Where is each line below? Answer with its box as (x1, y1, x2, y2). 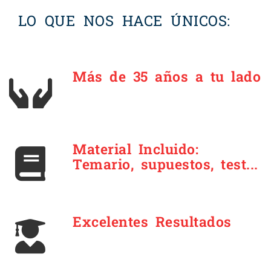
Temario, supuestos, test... (73, 155, 258, 173)
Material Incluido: (73, 140, 198, 158)
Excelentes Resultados (73, 212, 232, 230)
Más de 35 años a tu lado (73, 67, 261, 85)
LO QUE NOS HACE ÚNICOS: (18, 11, 230, 30)
